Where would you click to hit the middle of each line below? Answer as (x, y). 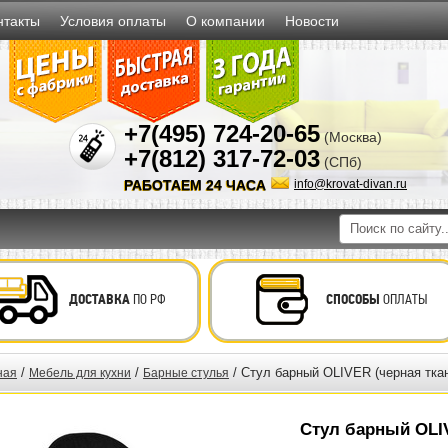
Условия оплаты (113, 21)
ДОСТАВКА (99, 299)
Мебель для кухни (80, 373)
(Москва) (353, 137)
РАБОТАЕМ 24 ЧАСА (195, 185)
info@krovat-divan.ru (350, 184)
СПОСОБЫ (352, 299)
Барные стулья (186, 373)
